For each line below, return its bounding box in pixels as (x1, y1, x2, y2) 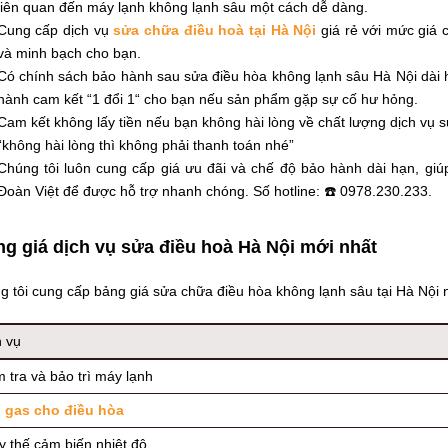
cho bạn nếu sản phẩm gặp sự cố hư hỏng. (139, 91, 418, 107)
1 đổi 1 (91, 91, 135, 107)
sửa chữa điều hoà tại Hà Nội (113, 22, 317, 38)
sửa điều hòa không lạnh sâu (183, 68, 370, 84)
